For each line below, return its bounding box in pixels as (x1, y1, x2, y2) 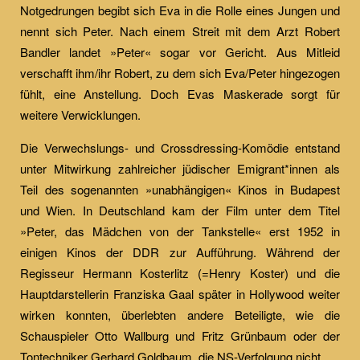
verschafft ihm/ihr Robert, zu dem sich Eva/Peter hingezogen (20, 64, 340, 81)
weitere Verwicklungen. (20, 106, 141, 123)
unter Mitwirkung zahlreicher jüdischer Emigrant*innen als (20, 160, 340, 177)
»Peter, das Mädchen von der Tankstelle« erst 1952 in (20, 223, 340, 239)
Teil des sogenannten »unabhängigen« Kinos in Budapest (20, 181, 340, 198)
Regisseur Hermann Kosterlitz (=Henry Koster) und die (20, 264, 340, 281)
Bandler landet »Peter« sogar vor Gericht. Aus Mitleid (20, 43, 340, 60)
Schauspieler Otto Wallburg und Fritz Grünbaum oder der (20, 327, 340, 344)
